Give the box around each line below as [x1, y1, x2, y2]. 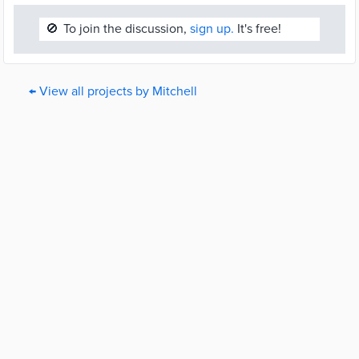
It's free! [234, 21, 281, 37]
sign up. [190, 21, 234, 37]
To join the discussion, [63, 21, 190, 37]
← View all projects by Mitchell [29, 83, 197, 99]
